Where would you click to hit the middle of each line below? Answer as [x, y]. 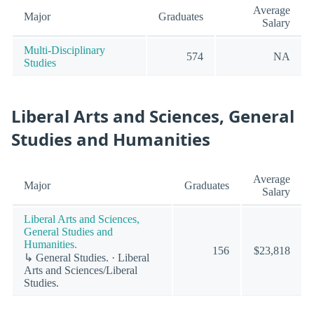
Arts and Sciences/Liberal [81, 271]
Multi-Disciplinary [64, 50]
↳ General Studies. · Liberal [87, 258]
